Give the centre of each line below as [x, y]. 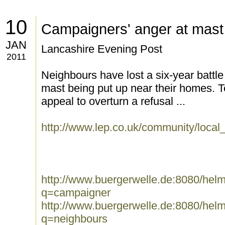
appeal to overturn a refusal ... [113, 101]
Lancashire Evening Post [102, 49]
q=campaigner [76, 193]
